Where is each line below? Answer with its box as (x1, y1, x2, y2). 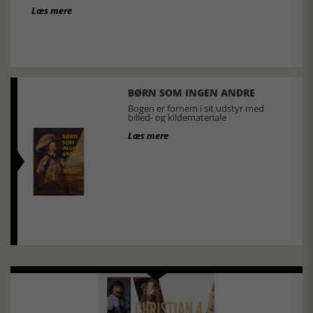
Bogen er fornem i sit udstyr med (127, 102, 264, 115)
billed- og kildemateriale (127, 111, 226, 124)
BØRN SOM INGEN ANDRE (127, 86, 255, 100)
